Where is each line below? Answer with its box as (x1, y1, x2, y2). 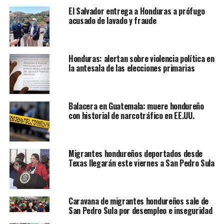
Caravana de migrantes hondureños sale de (68, 195, 209, 207)
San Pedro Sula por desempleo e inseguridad (68, 204, 212, 216)
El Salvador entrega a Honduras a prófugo (68, 5, 205, 17)
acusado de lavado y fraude (68, 14, 156, 26)
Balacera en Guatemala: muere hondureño (68, 100, 204, 112)
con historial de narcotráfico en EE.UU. (68, 109, 194, 121)
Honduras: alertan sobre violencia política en (68, 52, 214, 64)
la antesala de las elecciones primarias (68, 62, 195, 74)
